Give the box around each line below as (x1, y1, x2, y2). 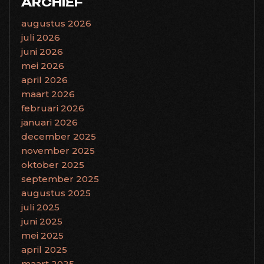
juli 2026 (21, 32, 60, 43)
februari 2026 (21, 103, 84, 114)
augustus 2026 (21, 18, 91, 29)
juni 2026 (21, 46, 63, 57)
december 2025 (21, 131, 96, 142)
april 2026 (21, 74, 68, 85)
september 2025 (21, 173, 99, 184)
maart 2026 (21, 88, 75, 100)
